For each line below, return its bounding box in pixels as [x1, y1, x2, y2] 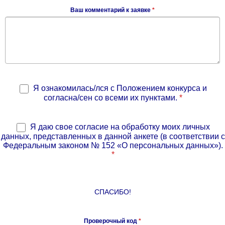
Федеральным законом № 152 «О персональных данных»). [3, 141, 223, 150]
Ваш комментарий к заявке [70, 7, 152, 14]
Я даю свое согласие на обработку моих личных [28, 122, 210, 131]
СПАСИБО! [94, 187, 131, 196]
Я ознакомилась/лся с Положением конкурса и [31, 84, 207, 93]
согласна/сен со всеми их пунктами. [44, 93, 179, 102]
